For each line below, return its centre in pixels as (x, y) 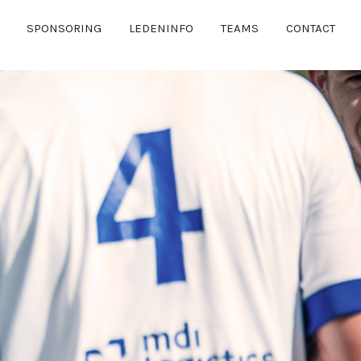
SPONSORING (64, 28)
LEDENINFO (161, 28)
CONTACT (311, 28)
